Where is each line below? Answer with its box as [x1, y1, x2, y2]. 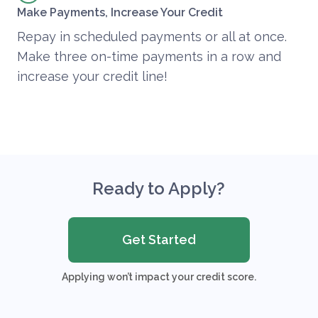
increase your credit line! [17, 69, 168, 84]
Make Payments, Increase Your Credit [17, 6, 223, 20]
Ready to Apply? [92, 178, 226, 199]
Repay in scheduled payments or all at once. [17, 29, 287, 45]
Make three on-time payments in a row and [17, 49, 281, 65]
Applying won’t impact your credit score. [62, 271, 256, 283]
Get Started [122, 232, 196, 248]
